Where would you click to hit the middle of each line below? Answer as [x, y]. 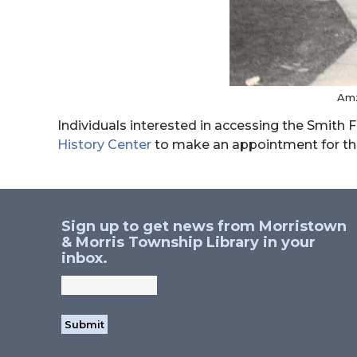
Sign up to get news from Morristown [204, 227]
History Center [104, 145]
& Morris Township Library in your [188, 243]
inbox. [84, 259]
